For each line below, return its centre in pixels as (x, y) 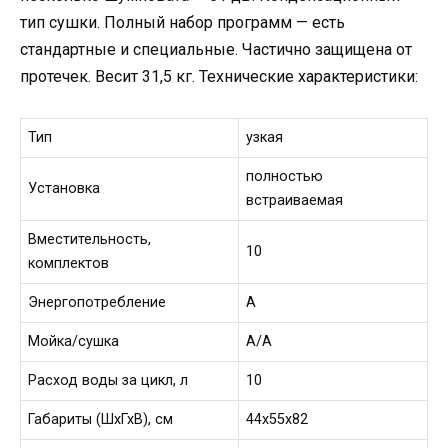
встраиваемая (295, 200)
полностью (285, 176)
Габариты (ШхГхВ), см (101, 419)
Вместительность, (90, 239)
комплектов (69, 263)
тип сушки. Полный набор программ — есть (182, 23)
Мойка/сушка (74, 341)
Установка (64, 188)
